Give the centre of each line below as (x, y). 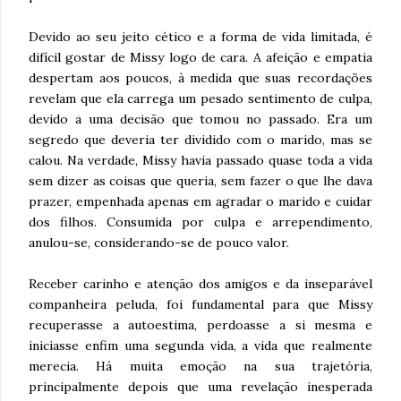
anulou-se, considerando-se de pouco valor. (159, 243)
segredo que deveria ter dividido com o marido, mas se (200, 140)
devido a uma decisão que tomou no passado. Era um (200, 119)
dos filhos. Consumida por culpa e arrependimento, (200, 222)
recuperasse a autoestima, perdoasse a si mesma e (200, 325)
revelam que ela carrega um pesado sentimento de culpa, (200, 99)
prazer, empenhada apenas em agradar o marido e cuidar (200, 202)
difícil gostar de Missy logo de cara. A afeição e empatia (200, 58)
